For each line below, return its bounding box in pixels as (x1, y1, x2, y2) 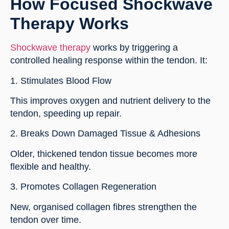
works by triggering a (90, 42, 178, 53)
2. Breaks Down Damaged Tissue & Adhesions (10, 128, 200, 139)
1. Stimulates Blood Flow (10, 75, 111, 86)
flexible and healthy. (10, 161, 91, 172)
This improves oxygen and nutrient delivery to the (10, 96, 211, 106)
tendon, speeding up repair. (10, 108, 122, 119)
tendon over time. (10, 214, 81, 225)
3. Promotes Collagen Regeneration (10, 181, 156, 192)
